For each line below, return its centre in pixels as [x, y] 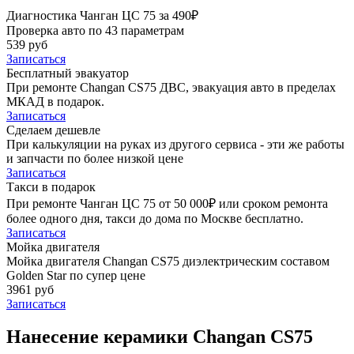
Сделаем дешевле [53, 130]
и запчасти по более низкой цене [95, 158]
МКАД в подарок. [55, 101]
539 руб [27, 44]
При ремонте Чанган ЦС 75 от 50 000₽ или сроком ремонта [167, 203]
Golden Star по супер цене [76, 275]
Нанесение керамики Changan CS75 [160, 337]
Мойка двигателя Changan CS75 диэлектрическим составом [168, 261]
